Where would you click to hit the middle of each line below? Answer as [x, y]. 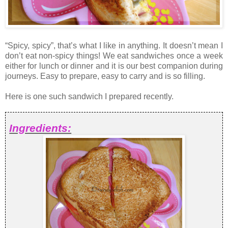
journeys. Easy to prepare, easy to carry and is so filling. [105, 76]
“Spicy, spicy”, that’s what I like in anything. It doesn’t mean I [114, 46]
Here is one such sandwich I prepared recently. [89, 97]
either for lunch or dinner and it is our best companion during [114, 66]
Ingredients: [40, 128]
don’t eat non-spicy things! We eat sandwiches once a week [114, 56]
